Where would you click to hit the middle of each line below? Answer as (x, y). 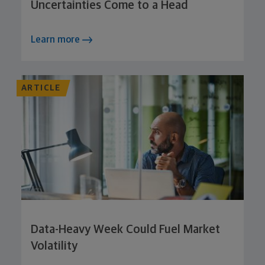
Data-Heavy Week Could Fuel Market (125, 230)
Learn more (56, 39)
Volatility (54, 246)
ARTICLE (41, 88)
